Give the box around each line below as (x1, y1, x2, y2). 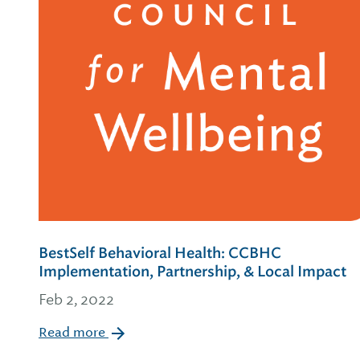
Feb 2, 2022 (39, 290, 114, 309)
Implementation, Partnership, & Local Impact (39, 262, 346, 281)
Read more (39, 324, 108, 341)
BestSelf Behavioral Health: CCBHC (39, 243, 281, 263)
